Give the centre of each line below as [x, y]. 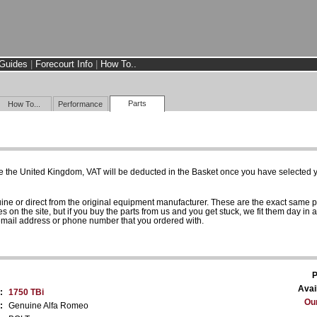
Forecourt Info [64, 64]
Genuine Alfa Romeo [48, 305]
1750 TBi [26, 292]
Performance [81, 104]
